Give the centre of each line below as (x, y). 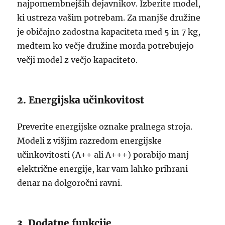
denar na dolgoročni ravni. (70, 183)
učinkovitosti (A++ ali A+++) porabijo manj (103, 155)
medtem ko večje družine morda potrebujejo (106, 46)
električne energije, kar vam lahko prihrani (103, 169)
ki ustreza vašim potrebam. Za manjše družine (109, 18)
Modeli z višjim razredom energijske (90, 141)
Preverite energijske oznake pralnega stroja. (105, 127)
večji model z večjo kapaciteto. (78, 60)
